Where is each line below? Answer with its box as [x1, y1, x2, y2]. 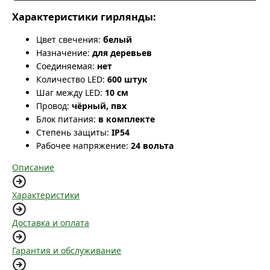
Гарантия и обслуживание [12, 245, 121, 257]
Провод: [36, 100, 69, 112]
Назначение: [36, 47, 90, 59]
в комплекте [98, 113, 155, 125]
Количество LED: [36, 74, 105, 86]
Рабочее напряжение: [36, 140, 128, 152]
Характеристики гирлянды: [12, 10, 156, 24]
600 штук [107, 74, 148, 86]
